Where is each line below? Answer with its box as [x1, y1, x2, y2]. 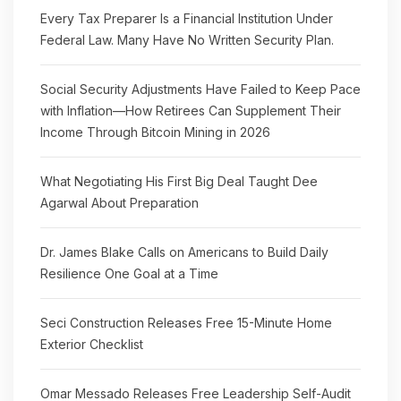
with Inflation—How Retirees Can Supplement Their [40, 103, 341, 118]
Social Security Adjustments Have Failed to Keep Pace [40, 81, 361, 97]
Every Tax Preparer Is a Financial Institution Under [40, 11, 333, 26]
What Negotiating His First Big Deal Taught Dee [40, 174, 318, 189]
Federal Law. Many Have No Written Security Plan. [40, 32, 334, 47]
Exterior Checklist [40, 337, 143, 352]
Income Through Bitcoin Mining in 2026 [40, 124, 270, 140]
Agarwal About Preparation [40, 195, 199, 210]
